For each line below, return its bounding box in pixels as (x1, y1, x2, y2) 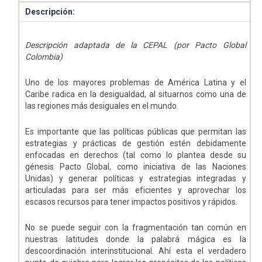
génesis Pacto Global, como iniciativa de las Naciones (25, 162, 246, 172)
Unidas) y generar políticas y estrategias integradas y (25, 174, 246, 184)
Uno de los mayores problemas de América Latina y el (25, 78, 246, 88)
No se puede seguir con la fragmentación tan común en (25, 223, 246, 233)
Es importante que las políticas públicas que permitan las (25, 127, 246, 137)
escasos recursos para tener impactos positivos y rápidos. (25, 197, 238, 207)
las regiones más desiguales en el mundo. (25, 101, 179, 111)
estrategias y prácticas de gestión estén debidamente (25, 139, 246, 149)
